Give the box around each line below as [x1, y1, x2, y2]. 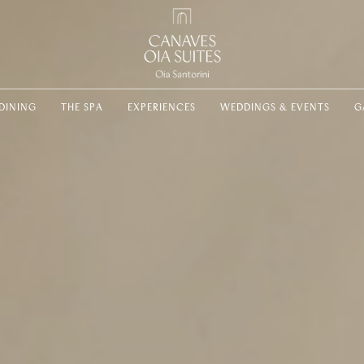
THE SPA [61, 103, 103, 113]
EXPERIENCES [128, 103, 196, 113]
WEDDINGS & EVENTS [220, 103, 330, 113]
